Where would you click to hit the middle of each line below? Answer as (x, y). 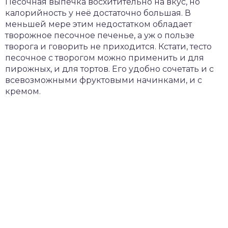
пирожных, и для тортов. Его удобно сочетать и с (109, 69)
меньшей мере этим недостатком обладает (98, 24)
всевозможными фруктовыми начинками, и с (104, 80)
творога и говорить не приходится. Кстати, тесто (108, 47)
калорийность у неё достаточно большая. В (98, 13)
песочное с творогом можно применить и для (105, 58)
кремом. (23, 91)
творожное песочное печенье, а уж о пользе (100, 35)
